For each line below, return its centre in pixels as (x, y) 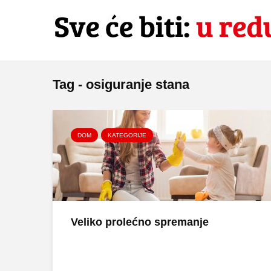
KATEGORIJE (127, 135)
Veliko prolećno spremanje (140, 222)
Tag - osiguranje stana (121, 84)
